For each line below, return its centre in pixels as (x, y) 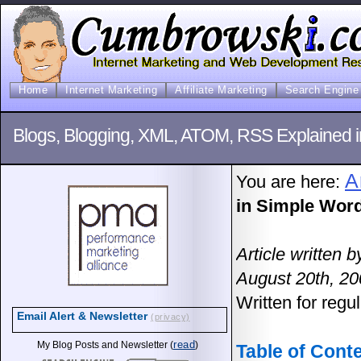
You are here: (290, 182)
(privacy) (170, 317)
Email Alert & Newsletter (84, 316)
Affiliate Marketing (221, 90)
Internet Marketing (111, 90)
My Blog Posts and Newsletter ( (105, 345)
